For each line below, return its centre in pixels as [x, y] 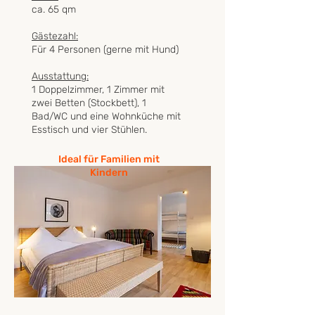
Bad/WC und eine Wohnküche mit [106, 116]
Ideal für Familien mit [109, 159]
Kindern [109, 173]
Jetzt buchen [62, 156]
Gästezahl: [55, 36]
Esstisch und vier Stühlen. [89, 130]
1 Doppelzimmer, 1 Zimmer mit [98, 90]
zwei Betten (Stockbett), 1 [89, 103]
